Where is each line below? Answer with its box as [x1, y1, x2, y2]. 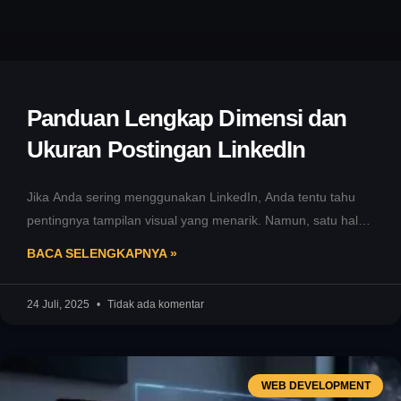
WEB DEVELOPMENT [260, 379, 371, 392]
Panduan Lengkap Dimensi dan [27, 104, 347, 132]
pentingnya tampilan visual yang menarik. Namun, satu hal [27, 212, 358, 227]
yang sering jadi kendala [27, 235, 165, 251]
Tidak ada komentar [105, 297, 204, 311]
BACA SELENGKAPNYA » [27, 245, 177, 260]
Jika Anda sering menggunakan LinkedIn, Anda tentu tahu [27, 189, 355, 204]
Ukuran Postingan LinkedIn [27, 135, 306, 163]
